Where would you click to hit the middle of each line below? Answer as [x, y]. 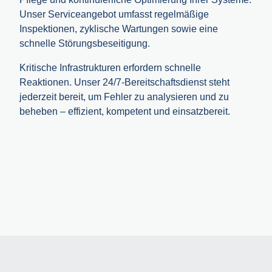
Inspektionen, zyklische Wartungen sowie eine [119, 29]
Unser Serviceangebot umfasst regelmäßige [114, 14]
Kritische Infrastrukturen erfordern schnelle [110, 67]
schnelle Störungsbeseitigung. [85, 43]
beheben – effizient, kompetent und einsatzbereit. [125, 111]
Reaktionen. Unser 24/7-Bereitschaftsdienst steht [124, 82]
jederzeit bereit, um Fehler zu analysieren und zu [124, 97]
